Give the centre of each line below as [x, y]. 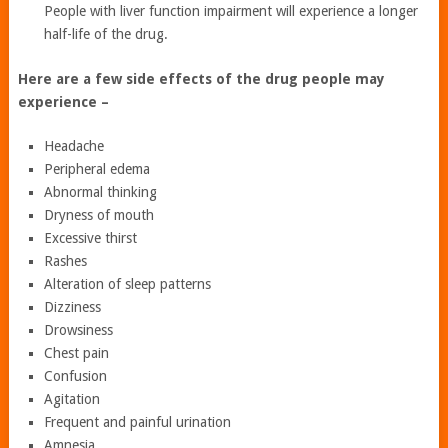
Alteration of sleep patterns [128, 284]
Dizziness [73, 307]
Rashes [66, 261]
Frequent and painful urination [138, 422]
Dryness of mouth [99, 215]
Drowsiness [79, 330]
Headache [74, 146]
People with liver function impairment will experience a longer [231, 11]
